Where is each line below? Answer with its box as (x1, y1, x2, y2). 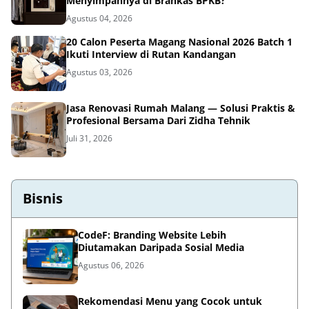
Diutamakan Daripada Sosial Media (78, 241, 244, 255)
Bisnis (23, 189, 63, 208)
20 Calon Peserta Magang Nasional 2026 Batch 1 (66, 35, 292, 49)
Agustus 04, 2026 (66, 12, 132, 25)
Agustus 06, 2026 (78, 259, 144, 272)
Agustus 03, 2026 (66, 66, 132, 79)
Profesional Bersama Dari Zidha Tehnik (66, 114, 250, 128)
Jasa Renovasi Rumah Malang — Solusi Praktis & (66, 101, 295, 115)
